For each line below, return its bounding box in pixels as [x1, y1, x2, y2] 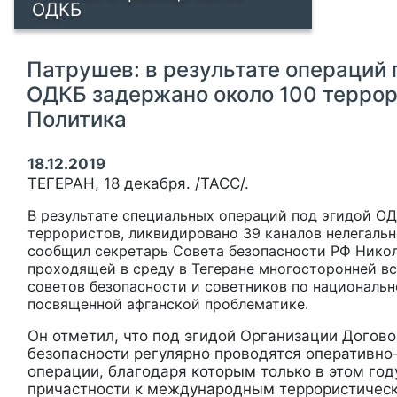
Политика [27, 106, 127, 132]
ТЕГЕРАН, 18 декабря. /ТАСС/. [27, 175, 253, 192]
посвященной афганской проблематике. [27, 295, 308, 313]
